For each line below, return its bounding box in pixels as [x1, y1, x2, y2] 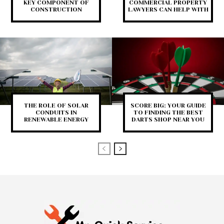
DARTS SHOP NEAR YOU [131, 115, 204, 123]
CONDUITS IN [35, 108, 77, 116]
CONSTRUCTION [30, 6, 82, 13]
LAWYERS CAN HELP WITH [127, 6, 208, 13]
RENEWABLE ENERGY [23, 115, 88, 123]
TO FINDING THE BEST [133, 108, 203, 116]
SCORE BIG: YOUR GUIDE [130, 101, 206, 109]
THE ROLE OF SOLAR [23, 101, 88, 109]
